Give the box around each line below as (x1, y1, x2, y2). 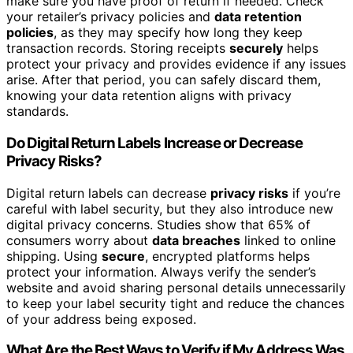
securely (229, 40, 283, 57)
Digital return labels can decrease (6, 184, 210, 201)
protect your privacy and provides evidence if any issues (6, 56, 346, 72)
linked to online (240, 232, 336, 248)
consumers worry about (6, 232, 152, 248)
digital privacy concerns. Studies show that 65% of (6, 216, 310, 232)
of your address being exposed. (6, 310, 196, 327)
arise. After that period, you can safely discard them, (6, 72, 321, 88)
